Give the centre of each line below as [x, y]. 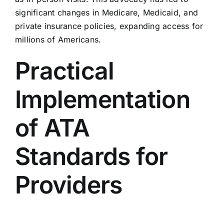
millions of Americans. [58, 40]
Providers [68, 185]
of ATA [52, 128]
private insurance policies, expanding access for [109, 26]
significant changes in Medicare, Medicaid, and [106, 13]
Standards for [91, 156]
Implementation [102, 99]
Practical [64, 71]
